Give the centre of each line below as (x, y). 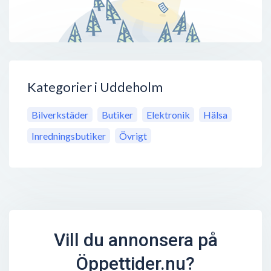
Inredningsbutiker (69, 136)
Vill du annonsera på (135, 240)
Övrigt (133, 136)
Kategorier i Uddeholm (95, 87)
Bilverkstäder (60, 115)
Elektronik (168, 115)
